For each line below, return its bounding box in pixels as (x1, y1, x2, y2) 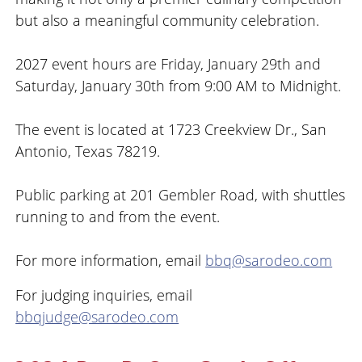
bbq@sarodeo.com (205, 250, 333, 271)
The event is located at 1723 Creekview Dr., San (15, 120, 327, 140)
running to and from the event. (15, 207, 221, 227)
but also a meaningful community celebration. (15, 11, 320, 31)
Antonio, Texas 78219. (15, 141, 161, 162)
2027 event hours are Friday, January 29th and (15, 54, 322, 74)
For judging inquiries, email (15, 285, 193, 305)
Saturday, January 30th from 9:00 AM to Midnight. (15, 76, 342, 96)
